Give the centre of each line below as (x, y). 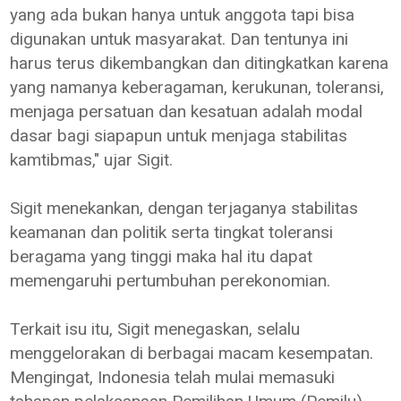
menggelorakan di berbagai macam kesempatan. (192, 353)
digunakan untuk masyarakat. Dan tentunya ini (179, 38)
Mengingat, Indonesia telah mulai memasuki (173, 377)
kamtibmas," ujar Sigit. (94, 159)
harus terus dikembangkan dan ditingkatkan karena (200, 63)
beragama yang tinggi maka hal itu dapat (162, 256)
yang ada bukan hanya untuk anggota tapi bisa (183, 14)
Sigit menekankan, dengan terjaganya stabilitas (184, 208)
